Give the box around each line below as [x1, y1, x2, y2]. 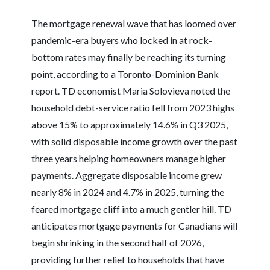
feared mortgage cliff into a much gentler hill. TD [31, 203, 232, 215]
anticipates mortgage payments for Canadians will [31, 220, 238, 232]
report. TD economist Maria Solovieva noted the [31, 85, 231, 97]
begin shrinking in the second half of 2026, [31, 237, 204, 249]
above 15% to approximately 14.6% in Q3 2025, [31, 119, 228, 131]
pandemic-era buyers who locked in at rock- [31, 34, 213, 46]
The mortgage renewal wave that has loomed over [31, 17, 237, 30]
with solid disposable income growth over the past [31, 136, 238, 148]
